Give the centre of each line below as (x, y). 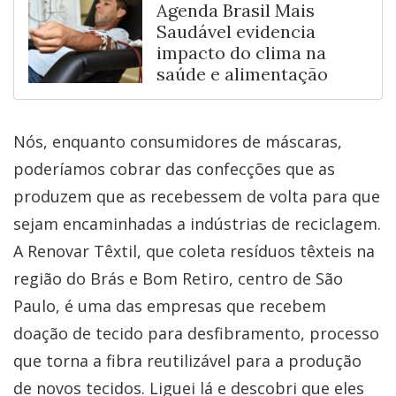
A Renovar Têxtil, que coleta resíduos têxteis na (194, 251)
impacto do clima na (241, 52)
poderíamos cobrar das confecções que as (174, 168)
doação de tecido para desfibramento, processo (196, 333)
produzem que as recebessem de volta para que (197, 196)
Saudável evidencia (236, 31)
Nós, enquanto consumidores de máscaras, (178, 141)
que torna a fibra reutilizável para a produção (187, 360)
